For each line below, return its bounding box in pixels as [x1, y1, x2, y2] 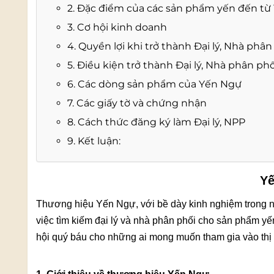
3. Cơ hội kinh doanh [67, 21, 167, 33]
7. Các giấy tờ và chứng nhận [67, 97, 207, 109]
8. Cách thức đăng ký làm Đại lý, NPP [67, 116, 245, 128]
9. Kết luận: [67, 135, 120, 147]
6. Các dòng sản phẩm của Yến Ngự [67, 78, 242, 90]
